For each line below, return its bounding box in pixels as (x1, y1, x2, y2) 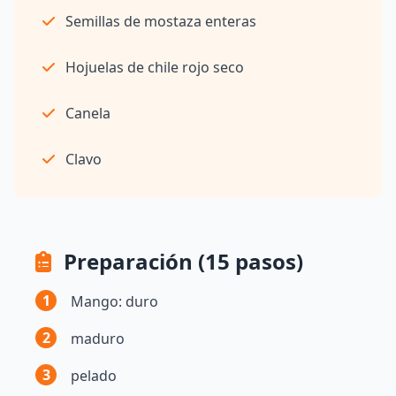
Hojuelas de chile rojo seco (65, 57, 244, 77)
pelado (71, 365, 117, 385)
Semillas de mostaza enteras (65, 11, 256, 31)
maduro (71, 328, 125, 348)
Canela (65, 103, 110, 123)
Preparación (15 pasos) (58, 246, 303, 276)
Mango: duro (71, 291, 158, 311)
